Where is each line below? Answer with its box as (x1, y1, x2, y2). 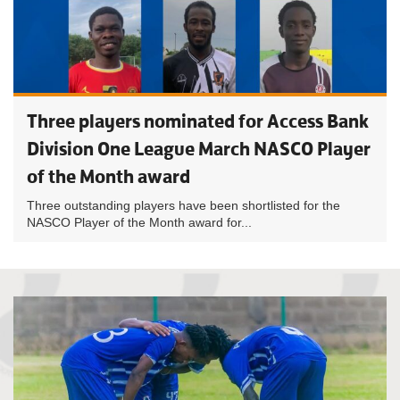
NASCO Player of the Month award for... (27, 215, 252, 229)
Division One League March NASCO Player (27, 137, 371, 161)
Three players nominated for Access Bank (27, 109, 369, 133)
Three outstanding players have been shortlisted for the (27, 198, 340, 212)
